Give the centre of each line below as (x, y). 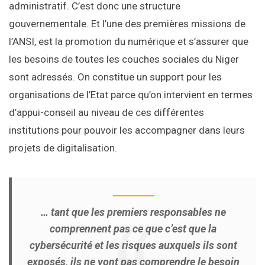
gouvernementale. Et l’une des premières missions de (127, 24)
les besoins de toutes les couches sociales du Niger (124, 59)
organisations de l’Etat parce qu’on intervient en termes (131, 95)
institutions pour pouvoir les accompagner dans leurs (127, 130)
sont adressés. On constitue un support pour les (115, 77)
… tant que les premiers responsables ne (133, 212)
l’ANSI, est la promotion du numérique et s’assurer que (129, 42)
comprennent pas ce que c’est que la (133, 229)
